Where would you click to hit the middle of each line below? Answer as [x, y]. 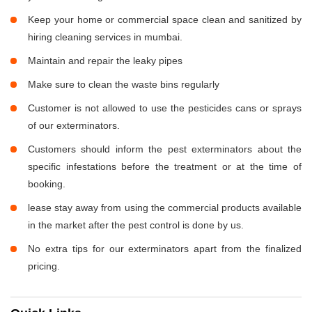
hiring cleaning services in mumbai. [105, 37]
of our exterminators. [74, 126]
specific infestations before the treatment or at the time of [165, 167]
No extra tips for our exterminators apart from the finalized [165, 249]
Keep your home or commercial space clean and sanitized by [165, 20]
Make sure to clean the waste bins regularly [124, 85]
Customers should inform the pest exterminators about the [165, 149]
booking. [47, 184]
